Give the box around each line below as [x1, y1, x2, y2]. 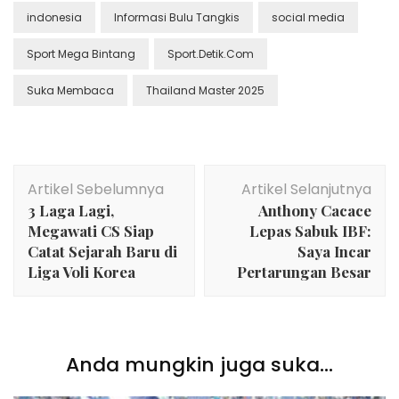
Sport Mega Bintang [27, 46, 135, 62]
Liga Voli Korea [28, 262, 135, 282]
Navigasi [12, 160, 111, 191]
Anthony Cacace [258, 200, 371, 221]
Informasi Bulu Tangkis [114, 10, 240, 26]
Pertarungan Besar [237, 262, 371, 282]
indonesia [27, 10, 82, 26]
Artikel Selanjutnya [241, 179, 371, 200]
